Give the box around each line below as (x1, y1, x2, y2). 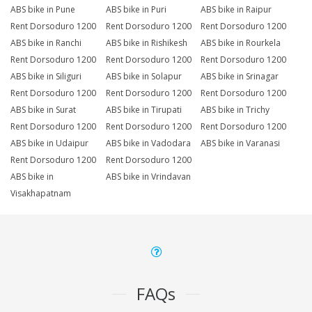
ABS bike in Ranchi (10, 37, 81, 49)
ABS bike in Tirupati (105, 104, 182, 116)
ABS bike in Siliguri (10, 70, 81, 83)
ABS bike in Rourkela (201, 37, 281, 49)
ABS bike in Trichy (201, 104, 270, 116)
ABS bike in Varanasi (201, 137, 281, 150)
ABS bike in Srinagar (201, 70, 279, 83)
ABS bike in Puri (105, 3, 166, 16)
